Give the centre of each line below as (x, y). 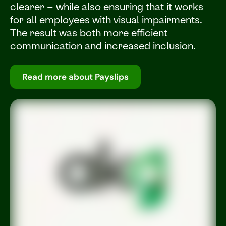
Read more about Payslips (75, 77)
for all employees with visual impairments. (106, 19)
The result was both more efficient (89, 33)
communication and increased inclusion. (103, 46)
